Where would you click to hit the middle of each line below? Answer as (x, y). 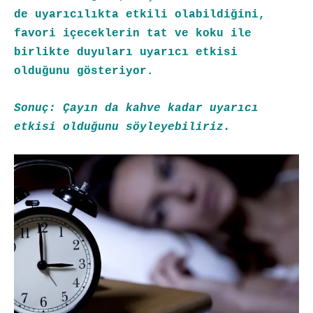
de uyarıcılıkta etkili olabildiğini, (140, 15)
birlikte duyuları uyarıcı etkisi (126, 53)
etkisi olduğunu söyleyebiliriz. (122, 128)
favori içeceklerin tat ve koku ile (133, 34)
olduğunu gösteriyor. (84, 72)
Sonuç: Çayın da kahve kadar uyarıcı (136, 109)
